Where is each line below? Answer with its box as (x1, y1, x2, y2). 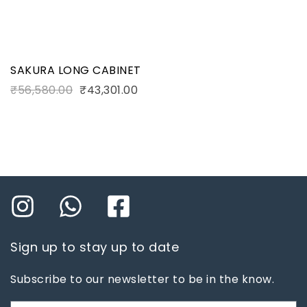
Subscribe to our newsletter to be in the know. (10, 271, 274, 287)
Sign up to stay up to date (10, 238, 179, 256)
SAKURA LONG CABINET (10, 62, 141, 79)
